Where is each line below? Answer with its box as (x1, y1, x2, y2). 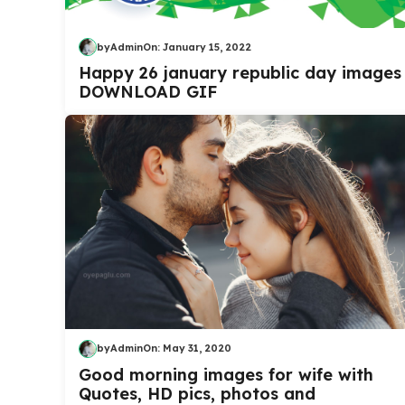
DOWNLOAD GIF (79, 81, 217, 103)
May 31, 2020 (163, 341, 231, 354)
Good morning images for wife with (79, 363, 373, 385)
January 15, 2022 (163, 40, 251, 53)
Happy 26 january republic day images (79, 62, 401, 84)
